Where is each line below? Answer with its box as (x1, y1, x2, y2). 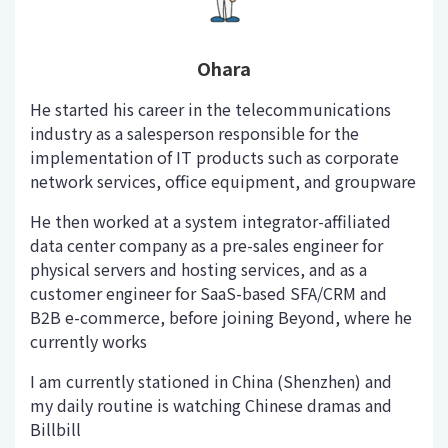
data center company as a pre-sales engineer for (30, 232, 383, 257)
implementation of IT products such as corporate (30, 144, 399, 169)
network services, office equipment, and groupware (30, 168, 416, 193)
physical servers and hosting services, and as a (30, 256, 367, 281)
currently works (30, 328, 147, 353)
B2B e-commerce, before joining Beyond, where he (30, 304, 412, 329)
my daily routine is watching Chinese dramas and (30, 392, 392, 417)
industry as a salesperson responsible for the (30, 120, 359, 145)
